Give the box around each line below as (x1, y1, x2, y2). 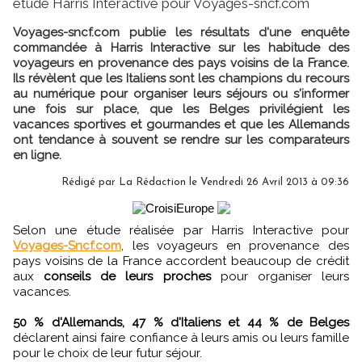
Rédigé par (61, 176, 119, 187)
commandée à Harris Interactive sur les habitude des (13, 40, 349, 55)
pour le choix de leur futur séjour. (13, 345, 202, 360)
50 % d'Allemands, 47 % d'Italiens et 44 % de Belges (13, 314, 349, 330)
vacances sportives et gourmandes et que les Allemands (13, 116, 349, 132)
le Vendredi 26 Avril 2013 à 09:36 (186, 176, 349, 187)
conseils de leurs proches (44, 268, 211, 284)
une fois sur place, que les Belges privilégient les (13, 101, 349, 116)
